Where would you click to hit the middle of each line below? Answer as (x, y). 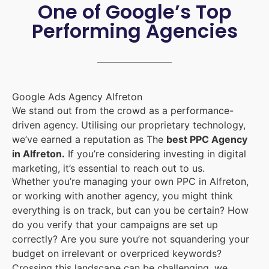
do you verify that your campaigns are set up (115, 225)
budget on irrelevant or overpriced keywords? (117, 254)
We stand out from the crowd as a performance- (123, 110)
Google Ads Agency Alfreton (77, 97)
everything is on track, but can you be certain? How (130, 210)
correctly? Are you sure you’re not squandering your (131, 239)
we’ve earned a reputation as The (89, 139)
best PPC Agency (207, 139)
